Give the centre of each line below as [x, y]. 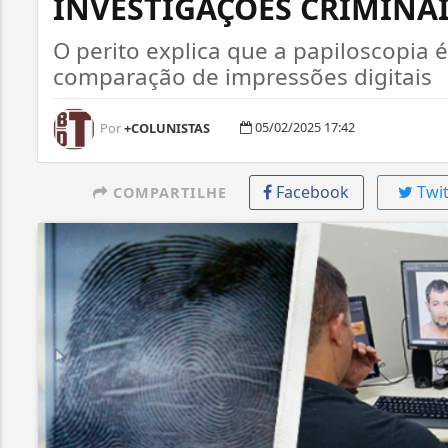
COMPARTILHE [167, 192]
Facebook [313, 192]
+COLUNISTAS [165, 128]
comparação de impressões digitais [242, 76]
